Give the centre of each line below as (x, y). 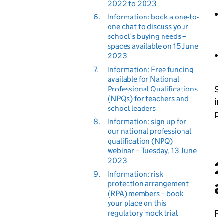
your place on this (137, 203)
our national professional (149, 131)
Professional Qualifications (152, 89)
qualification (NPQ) (140, 141)
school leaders (131, 108)
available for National (143, 79)
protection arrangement (148, 183)
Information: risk (135, 174)
